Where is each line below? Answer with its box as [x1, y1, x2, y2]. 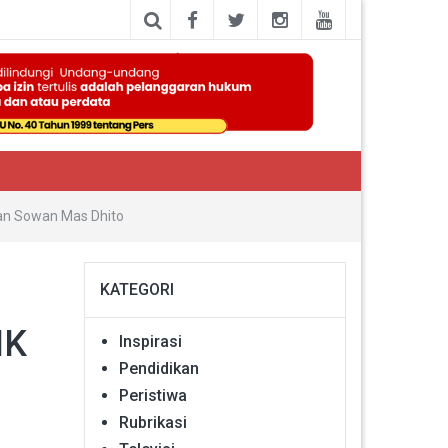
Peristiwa [118, 386, 187, 406]
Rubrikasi [118, 413, 187, 433]
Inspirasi [118, 332, 182, 352]
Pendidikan [118, 359, 199, 379]
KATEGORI [99, 280, 174, 300]
